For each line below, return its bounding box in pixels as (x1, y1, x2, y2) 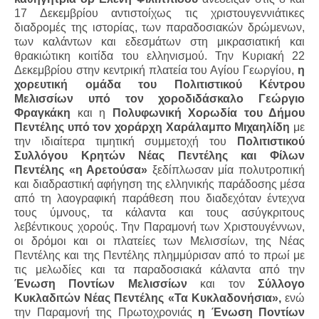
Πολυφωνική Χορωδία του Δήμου (112, 106, 305, 119)
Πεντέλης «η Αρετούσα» (14, 163, 148, 176)
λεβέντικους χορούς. (14, 220, 122, 233)
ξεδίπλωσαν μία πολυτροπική (147, 163, 305, 176)
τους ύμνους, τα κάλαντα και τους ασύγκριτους (14, 206, 305, 219)
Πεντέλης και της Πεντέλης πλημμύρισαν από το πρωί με (14, 249, 305, 261)
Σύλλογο (258, 277, 305, 290)
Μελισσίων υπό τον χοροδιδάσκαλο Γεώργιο (14, 92, 305, 105)
